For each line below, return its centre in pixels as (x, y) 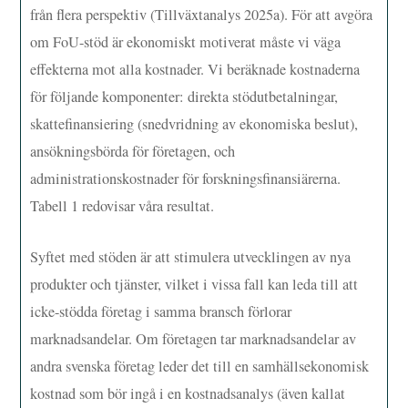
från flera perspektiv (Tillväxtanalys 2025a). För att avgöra (202, 14)
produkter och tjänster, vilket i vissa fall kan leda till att (194, 284)
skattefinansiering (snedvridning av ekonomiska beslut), (194, 123)
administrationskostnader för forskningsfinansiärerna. (186, 178)
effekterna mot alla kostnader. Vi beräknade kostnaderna (195, 69)
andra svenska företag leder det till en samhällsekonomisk (200, 366)
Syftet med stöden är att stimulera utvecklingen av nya (191, 256)
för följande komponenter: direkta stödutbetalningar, (184, 96)
